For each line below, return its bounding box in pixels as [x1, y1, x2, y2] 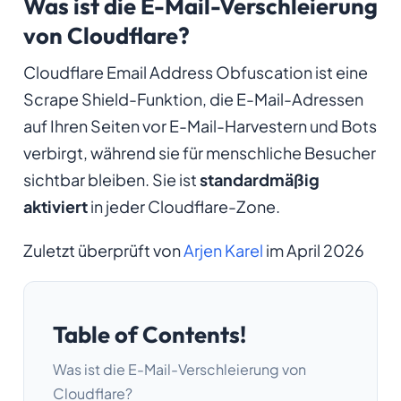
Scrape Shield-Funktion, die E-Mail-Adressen [22, 88, 363, 109]
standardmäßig [199, 168, 320, 190]
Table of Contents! [52, 319, 246, 349]
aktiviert [22, 195, 88, 217]
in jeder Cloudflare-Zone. [87, 195, 280, 217]
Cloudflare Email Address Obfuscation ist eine [22, 61, 368, 82]
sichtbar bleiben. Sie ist [22, 168, 200, 190]
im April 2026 [262, 239, 364, 260]
